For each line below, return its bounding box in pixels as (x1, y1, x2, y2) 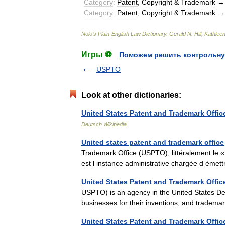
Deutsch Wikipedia (81, 121, 127, 127)
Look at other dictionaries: (81, 91, 181, 99)
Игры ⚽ (81, 50, 112, 59)
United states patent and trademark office (81, 138, 224, 146)
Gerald (169, 31, 186, 37)
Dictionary (142, 31, 166, 37)
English (111, 31, 129, 37)
